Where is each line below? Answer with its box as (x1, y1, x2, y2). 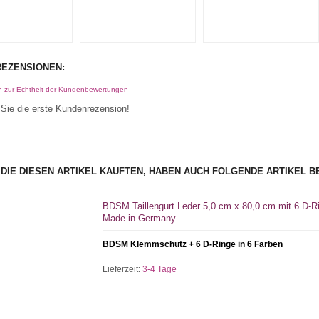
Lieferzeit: (103, 264, 143, 274)
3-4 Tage (142, 264, 177, 274)
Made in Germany (103, 213, 177, 224)
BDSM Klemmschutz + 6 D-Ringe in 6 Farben (103, 239, 283, 249)
